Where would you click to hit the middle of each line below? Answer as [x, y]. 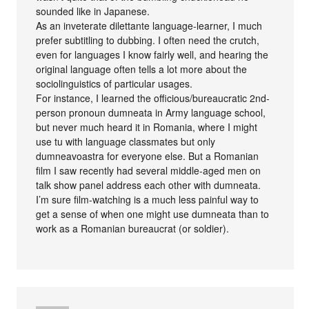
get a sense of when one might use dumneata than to [153, 214]
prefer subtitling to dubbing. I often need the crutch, [148, 40]
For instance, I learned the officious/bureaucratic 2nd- [153, 98]
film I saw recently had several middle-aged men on [149, 171]
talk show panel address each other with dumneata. [149, 185]
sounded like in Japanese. [93, 11]
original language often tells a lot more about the [142, 69]
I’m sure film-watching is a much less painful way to [148, 200]
